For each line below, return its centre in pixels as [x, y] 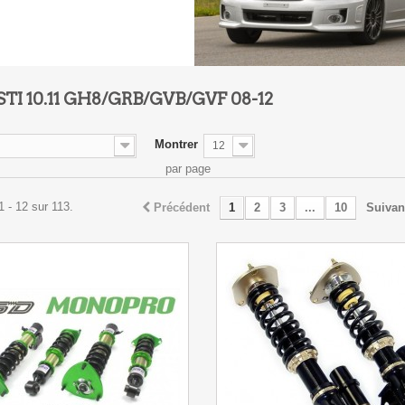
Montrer [176, 144]
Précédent [182, 207]
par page [188, 168]
